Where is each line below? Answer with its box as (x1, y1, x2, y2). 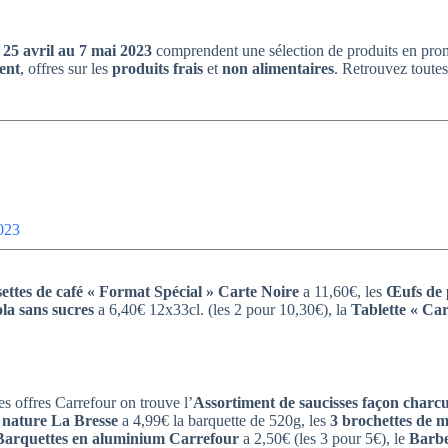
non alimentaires (222, 60, 334, 77)
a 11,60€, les (299, 282, 386, 300)
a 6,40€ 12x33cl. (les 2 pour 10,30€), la (94, 300, 351, 318)
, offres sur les (20, 60, 112, 77)
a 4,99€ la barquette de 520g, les (118, 411, 330, 429)
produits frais (112, 60, 203, 77)
